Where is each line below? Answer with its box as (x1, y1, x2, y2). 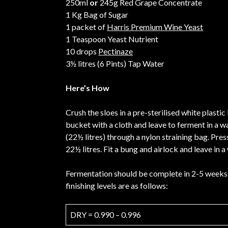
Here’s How (66, 83, 110, 93)
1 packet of (66, 22, 107, 32)
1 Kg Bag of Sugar (66, 10, 129, 20)
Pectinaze (98, 46, 133, 56)
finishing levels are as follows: (66, 181, 168, 191)
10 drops (66, 46, 99, 56)
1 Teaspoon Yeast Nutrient (66, 34, 159, 44)
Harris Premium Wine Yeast (107, 22, 204, 32)
